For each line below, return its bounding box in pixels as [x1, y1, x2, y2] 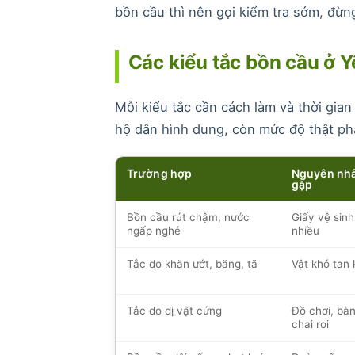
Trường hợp [126, 166, 193, 180]
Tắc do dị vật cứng [126, 303, 222, 317]
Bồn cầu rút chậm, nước [126, 210, 250, 223]
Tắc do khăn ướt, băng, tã [126, 257, 258, 270]
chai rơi [291, 317, 329, 330]
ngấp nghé [126, 223, 181, 237]
